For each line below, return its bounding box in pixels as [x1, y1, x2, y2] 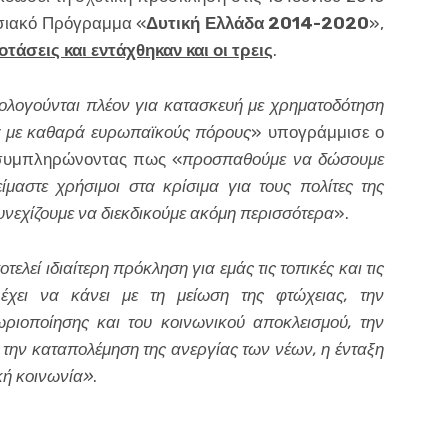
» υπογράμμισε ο [251, 122, 385, 143]
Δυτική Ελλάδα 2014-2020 [146, 13, 370, 34]
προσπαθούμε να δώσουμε [182, 149, 385, 170]
